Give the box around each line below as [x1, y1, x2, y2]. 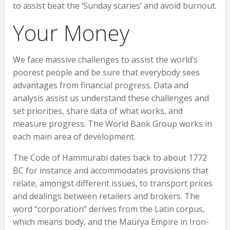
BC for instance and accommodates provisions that [13, 165, 208, 176]
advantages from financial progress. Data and [13, 80, 188, 91]
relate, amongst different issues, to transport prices [13, 178, 213, 189]
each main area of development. [13, 131, 136, 142]
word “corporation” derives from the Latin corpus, [13, 203, 205, 215]
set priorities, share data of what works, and [13, 105, 183, 117]
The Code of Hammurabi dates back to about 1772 [13, 152, 207, 163]
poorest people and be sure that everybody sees [13, 67, 200, 78]
